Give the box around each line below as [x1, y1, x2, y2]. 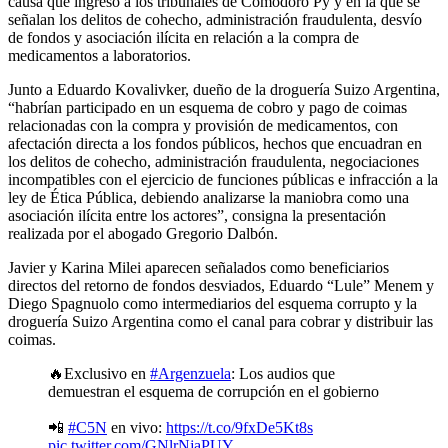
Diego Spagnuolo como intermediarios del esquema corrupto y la [8, 295, 417, 313]
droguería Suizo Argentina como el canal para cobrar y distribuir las [8, 313, 433, 331]
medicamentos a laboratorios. [8, 47, 191, 65]
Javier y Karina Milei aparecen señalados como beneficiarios [8, 259, 389, 277]
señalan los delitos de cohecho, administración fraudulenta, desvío [8, 11, 422, 29]
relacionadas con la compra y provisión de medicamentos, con [8, 117, 398, 135]
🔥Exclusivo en [48, 365, 150, 383]
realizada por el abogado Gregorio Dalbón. [8, 225, 278, 243]
